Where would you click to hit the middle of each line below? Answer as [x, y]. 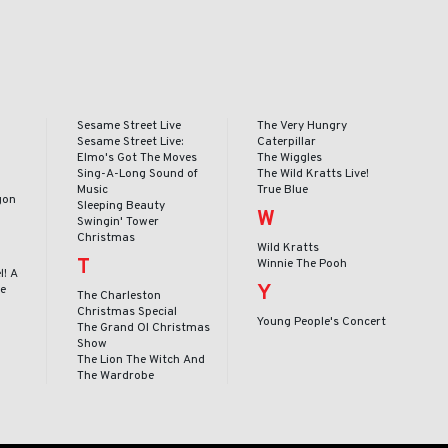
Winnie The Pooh [302, 263]
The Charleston [118, 295]
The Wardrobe [115, 375]
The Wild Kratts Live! [313, 173]
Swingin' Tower [117, 221]
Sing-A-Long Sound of [137, 173]
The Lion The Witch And [140, 359]
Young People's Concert [322, 321]
